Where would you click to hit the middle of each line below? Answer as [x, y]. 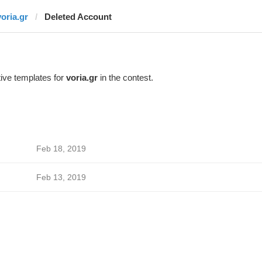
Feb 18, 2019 [61, 149]
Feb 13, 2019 [61, 177]
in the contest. [125, 77]
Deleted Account [78, 17]
